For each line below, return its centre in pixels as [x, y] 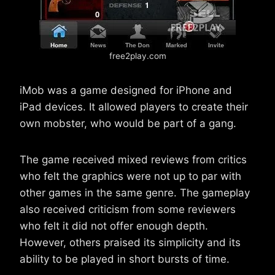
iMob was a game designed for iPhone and [126, 91]
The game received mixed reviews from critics [133, 160]
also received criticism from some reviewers [128, 210]
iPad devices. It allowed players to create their [134, 107]
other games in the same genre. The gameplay [135, 193]
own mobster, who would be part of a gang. [128, 124]
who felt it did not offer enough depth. [114, 226]
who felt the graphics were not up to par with [130, 176]
